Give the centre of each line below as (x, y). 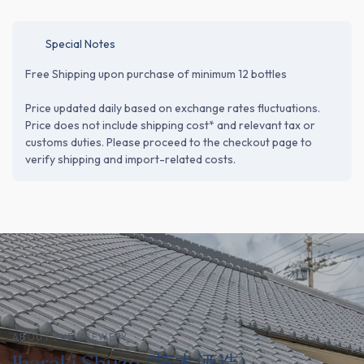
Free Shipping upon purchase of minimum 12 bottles (156, 74)
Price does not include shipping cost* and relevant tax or (170, 125)
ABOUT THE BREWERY (70, 337)
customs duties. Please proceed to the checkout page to (169, 142)
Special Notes (80, 44)
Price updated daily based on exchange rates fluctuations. (173, 108)
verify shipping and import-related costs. (130, 159)
